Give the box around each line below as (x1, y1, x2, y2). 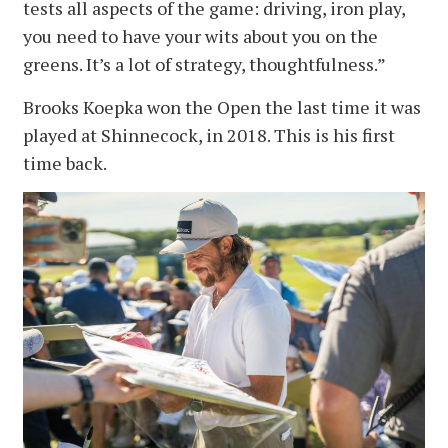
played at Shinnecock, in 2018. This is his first (23, 123, 395, 148)
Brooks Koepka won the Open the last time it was (23, 95, 421, 120)
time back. (23, 151, 107, 176)
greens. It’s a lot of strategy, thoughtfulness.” (23, 52, 386, 77)
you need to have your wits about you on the (23, 24, 378, 49)
